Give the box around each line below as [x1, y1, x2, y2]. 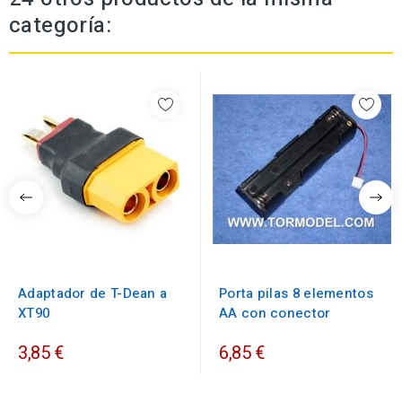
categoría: [9, 10, 112, 42]
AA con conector [219, 303, 331, 324]
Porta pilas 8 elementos [219, 284, 373, 304]
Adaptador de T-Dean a [18, 284, 168, 304]
